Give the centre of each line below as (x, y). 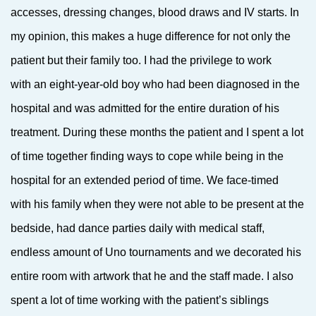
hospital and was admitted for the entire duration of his (145, 108)
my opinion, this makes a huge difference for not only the (151, 36)
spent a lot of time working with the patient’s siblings (140, 300)
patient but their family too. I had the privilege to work (141, 60)
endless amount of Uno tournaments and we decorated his (156, 252)
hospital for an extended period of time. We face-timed (145, 180)
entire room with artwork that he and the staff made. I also (152, 276)
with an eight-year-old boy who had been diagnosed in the (155, 84)
